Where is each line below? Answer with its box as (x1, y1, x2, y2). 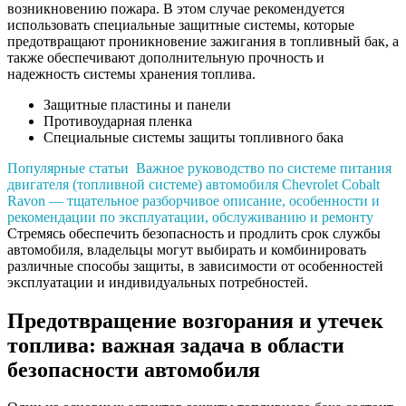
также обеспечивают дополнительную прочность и (7, 49, 324, 65)
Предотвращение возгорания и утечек (7, 308, 383, 333)
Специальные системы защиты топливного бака (43, 129, 343, 145)
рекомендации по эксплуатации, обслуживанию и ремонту (7, 208, 373, 225)
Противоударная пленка (43, 112, 192, 129)
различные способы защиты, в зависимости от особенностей (7, 257, 383, 274)
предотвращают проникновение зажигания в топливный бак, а (7, 33, 399, 49)
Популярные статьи (7, 159, 129, 176)
